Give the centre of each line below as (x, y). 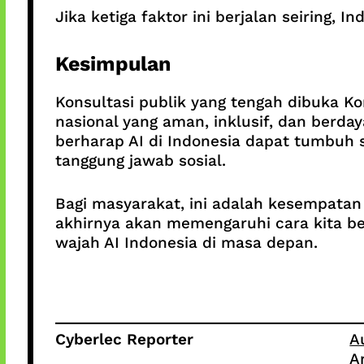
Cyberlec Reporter (124, 340)
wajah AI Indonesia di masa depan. (186, 242)
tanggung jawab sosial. (140, 161)
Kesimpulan (113, 64)
